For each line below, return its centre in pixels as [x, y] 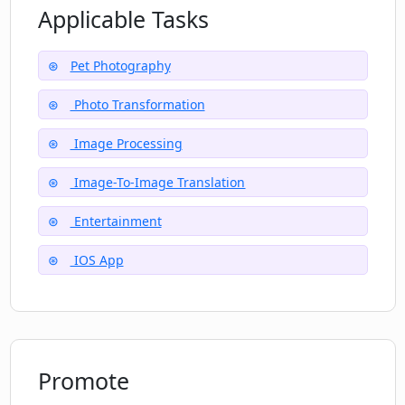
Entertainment [116, 221]
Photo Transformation [137, 105]
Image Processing [126, 144]
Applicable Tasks [123, 19]
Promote [83, 381]
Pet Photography [120, 66]
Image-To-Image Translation [158, 183]
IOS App [97, 260]
